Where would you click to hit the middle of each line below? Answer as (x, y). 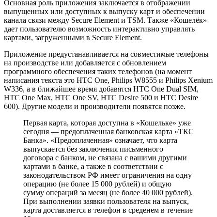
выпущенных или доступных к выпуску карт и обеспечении (104, 12)
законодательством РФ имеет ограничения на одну (108, 175)
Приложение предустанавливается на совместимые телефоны (106, 54)
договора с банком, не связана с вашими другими (105, 158)
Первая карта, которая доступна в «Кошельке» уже (107, 123)
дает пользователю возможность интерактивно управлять (99, 29)
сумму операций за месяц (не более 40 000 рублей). (108, 193)
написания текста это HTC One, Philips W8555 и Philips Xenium (108, 80)
